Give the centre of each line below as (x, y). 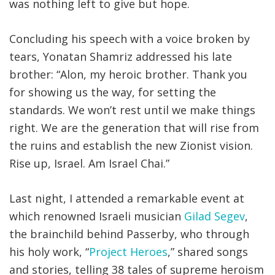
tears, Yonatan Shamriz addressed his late (121, 57)
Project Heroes (128, 252)
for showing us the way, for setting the (113, 92)
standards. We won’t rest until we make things (132, 110)
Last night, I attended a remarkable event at (127, 199)
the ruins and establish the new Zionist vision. (131, 146)
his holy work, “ (49, 252)
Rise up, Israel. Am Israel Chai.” (89, 164)
